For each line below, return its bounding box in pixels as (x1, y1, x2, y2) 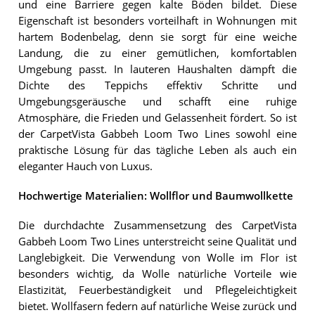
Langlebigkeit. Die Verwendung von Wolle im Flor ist (18, 251, 297, 265)
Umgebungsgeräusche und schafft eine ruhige (18, 94, 297, 108)
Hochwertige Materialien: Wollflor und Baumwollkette (18, 188, 293, 202)
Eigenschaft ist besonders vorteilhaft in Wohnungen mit (18, 13, 297, 27)
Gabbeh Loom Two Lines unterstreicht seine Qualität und (18, 235, 297, 249)
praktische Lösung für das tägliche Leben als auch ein (18, 143, 297, 157)
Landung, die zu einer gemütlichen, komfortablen (18, 46, 297, 60)
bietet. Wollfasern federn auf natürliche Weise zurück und (18, 300, 297, 314)
